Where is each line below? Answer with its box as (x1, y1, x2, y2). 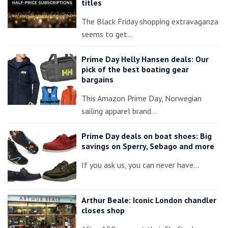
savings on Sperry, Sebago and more (81, 140, 214, 151)
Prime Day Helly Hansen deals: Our (81, 53, 209, 64)
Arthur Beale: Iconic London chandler (81, 194, 216, 205)
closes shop (81, 205, 125, 215)
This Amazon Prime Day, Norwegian (81, 93, 202, 103)
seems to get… (81, 28, 133, 39)
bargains (81, 74, 113, 84)
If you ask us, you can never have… (81, 159, 199, 170)
